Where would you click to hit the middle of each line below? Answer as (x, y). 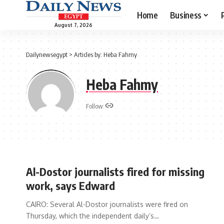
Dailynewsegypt (47, 54)
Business (185, 15)
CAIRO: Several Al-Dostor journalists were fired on (107, 204)
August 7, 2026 (73, 25)
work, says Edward (70, 185)
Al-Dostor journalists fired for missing (115, 171)
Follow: (95, 106)
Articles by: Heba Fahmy (105, 54)
